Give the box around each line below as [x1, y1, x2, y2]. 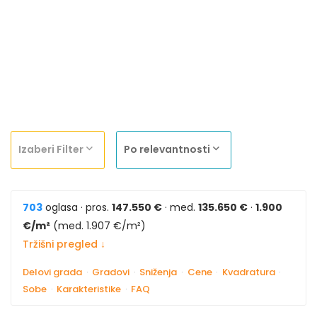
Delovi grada [23, 265, 82, 279]
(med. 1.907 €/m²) [50, 218, 146, 233]
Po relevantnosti [124, 142, 210, 156]
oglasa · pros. [42, 200, 112, 214]
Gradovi [92, 265, 130, 279]
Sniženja [139, 265, 178, 279]
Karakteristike [57, 282, 122, 296]
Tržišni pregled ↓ [23, 236, 105, 251]
